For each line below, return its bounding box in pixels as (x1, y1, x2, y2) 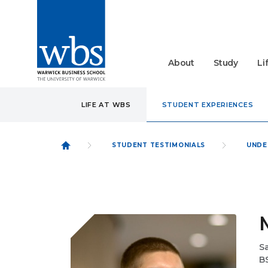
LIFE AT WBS (81, 100, 131, 109)
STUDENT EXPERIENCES (162, 100, 254, 109)
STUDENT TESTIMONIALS (111, 141, 206, 149)
